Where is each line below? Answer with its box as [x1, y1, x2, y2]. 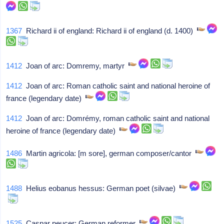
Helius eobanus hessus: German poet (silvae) [22, 183, 180, 192]
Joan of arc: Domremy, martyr [22, 61, 129, 70]
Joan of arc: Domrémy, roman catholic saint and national [22, 113, 210, 122]
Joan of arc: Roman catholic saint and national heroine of [22, 81, 210, 90]
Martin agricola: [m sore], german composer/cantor [22, 148, 196, 157]
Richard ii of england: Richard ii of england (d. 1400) [22, 26, 197, 35]
